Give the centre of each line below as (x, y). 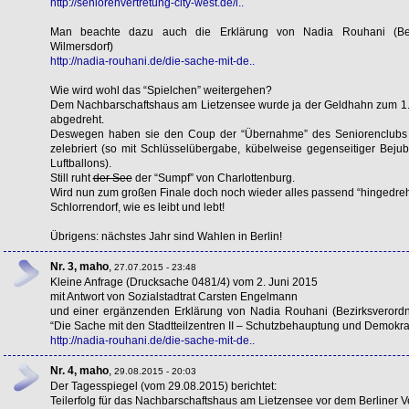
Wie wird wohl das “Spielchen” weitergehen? (161, 90)
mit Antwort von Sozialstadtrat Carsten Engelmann (173, 296)
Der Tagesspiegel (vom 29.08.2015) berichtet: (163, 386)
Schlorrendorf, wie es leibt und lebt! (137, 207)
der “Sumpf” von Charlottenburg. (213, 178)
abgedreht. (77, 119)
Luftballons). (80, 163)
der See (112, 178)
